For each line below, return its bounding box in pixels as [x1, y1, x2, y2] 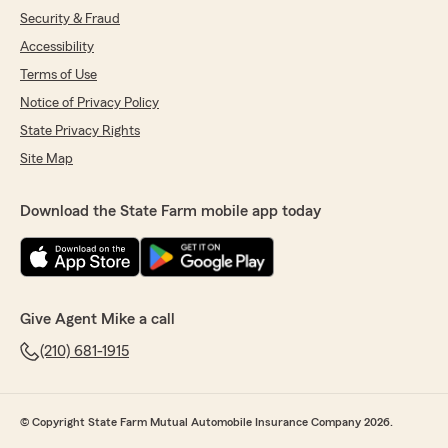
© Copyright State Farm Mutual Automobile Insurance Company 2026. [20, 416, 393, 428]
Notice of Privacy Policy [20, 96, 159, 110]
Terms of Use [20, 68, 97, 82]
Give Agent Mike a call [20, 311, 175, 327]
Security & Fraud [20, 12, 120, 26]
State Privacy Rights [20, 124, 140, 138]
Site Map [20, 152, 73, 166]
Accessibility [20, 40, 94, 54]
